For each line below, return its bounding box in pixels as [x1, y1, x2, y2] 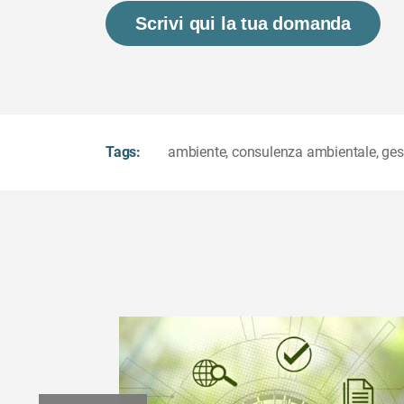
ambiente [168, 142, 226, 161]
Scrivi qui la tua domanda [135, 13, 351, 33]
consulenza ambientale [232, 142, 376, 161]
